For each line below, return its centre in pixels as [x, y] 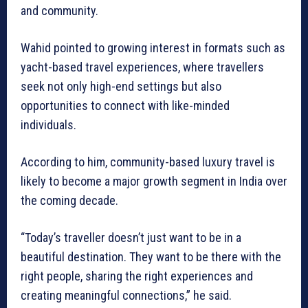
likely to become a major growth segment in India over [154, 181]
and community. [59, 11]
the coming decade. [69, 201]
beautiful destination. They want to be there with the [151, 257]
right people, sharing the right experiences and [137, 276]
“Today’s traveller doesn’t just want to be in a [131, 238]
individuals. [48, 125]
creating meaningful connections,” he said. [126, 296]
